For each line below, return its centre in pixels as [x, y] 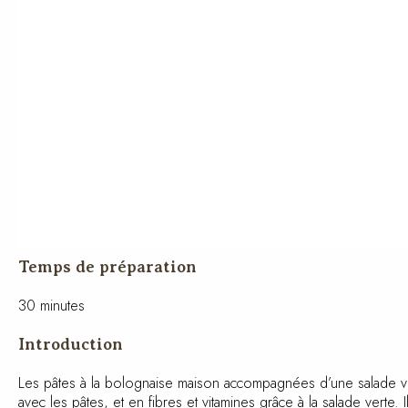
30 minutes [51, 305]
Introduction [71, 344]
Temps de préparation [107, 266]
